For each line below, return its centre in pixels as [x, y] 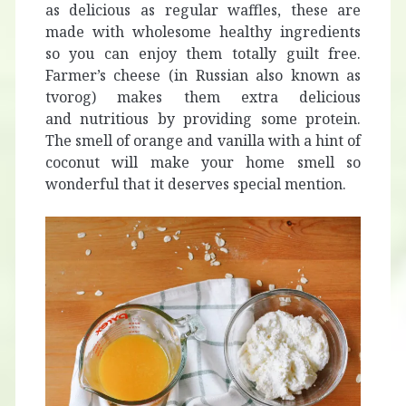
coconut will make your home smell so [203, 163]
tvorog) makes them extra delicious [203, 97]
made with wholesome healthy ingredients [203, 32]
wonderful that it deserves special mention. [197, 184]
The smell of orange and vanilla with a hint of [203, 141]
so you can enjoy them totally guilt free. [203, 54]
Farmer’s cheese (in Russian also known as [203, 76]
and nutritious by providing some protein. [203, 119]
